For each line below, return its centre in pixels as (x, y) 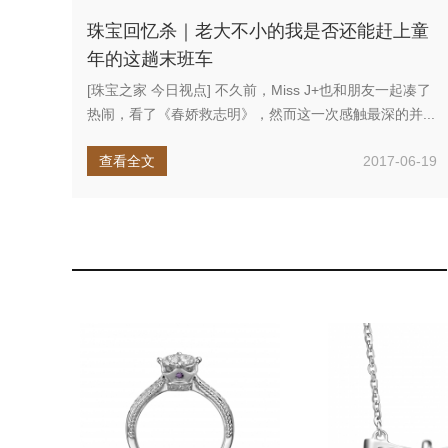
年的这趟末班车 (150, 59)
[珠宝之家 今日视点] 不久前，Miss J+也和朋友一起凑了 (259, 90)
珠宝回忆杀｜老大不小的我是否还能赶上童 (258, 31)
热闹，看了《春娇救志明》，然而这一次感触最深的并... (261, 114)
